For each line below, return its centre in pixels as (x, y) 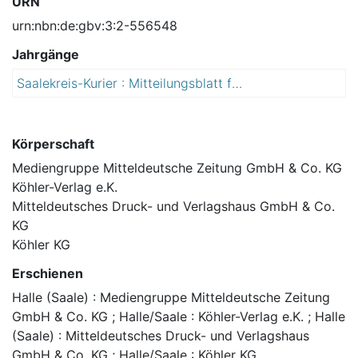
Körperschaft (53, 144)
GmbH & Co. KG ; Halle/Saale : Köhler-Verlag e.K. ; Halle (179, 317)
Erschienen (48, 274)
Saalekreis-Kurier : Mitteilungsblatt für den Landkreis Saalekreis (237, 84)
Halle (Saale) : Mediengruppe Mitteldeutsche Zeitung (171, 298)
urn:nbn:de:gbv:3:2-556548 (95, 26)
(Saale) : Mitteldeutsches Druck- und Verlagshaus (161, 336)
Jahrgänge (46, 55)
